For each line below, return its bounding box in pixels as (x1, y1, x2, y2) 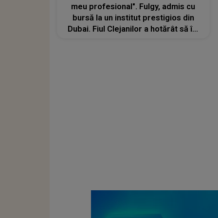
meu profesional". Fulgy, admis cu (71, 2, 196, 12)
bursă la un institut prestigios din (72, 13, 194, 23)
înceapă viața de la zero (89, 36, 178, 45)
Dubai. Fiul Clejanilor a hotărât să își (68, 24, 199, 34)
